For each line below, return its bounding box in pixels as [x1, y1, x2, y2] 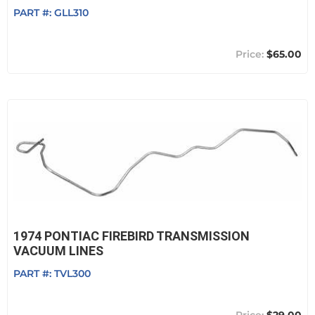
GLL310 [54, 6, 89, 19]
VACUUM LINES [13, 243, 103, 258]
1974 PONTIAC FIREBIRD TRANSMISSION [13, 229, 250, 243]
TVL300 [54, 267, 91, 280]
